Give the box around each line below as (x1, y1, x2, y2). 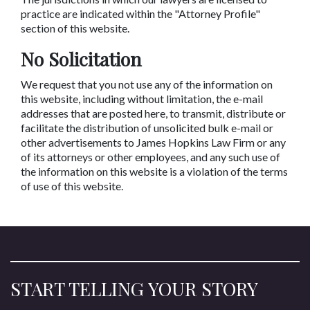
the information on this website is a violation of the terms (21, 165, 288, 178)
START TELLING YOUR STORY (10, 276, 258, 301)
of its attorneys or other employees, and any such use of (21, 150, 280, 163)
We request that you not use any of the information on (21, 77, 273, 91)
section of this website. (21, 21, 129, 35)
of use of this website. (21, 179, 123, 192)
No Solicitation (21, 46, 141, 71)
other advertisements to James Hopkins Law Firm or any (21, 136, 286, 149)
